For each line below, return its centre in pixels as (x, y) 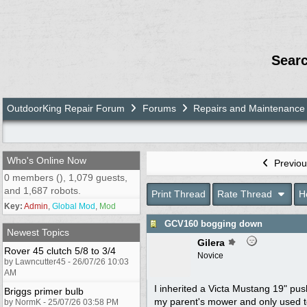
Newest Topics (38, 232)
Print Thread (179, 194)
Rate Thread (246, 194)
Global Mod (74, 206)
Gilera (211, 242)
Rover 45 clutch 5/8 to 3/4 (60, 250)
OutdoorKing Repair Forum (66, 108)
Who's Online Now (47, 160)
